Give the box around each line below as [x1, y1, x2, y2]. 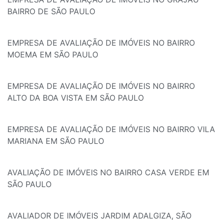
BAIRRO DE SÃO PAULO [7, 6, 95, 17]
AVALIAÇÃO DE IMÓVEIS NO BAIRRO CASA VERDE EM [7, 167, 209, 178]
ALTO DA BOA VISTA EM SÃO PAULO [7, 93, 144, 103]
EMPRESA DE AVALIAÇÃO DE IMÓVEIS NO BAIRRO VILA [7, 124, 215, 135]
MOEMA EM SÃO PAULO [7, 50, 98, 60]
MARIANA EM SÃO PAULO [7, 136, 104, 146]
